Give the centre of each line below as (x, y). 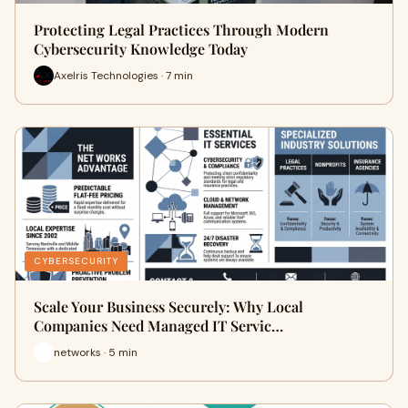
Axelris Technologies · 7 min (123, 75)
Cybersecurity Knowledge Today (141, 49)
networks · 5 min (96, 352)
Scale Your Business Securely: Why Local (168, 306)
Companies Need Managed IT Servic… (158, 326)
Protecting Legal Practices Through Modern (181, 30)
